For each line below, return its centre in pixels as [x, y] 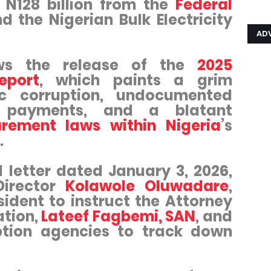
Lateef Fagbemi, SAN [119, 216]
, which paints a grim [136, 80]
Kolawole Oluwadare [147, 186]
